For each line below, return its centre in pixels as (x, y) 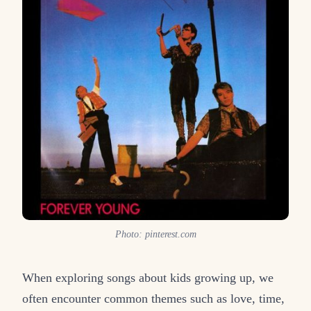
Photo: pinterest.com (155, 235)
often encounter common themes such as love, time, (153, 299)
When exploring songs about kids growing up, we (148, 278)
